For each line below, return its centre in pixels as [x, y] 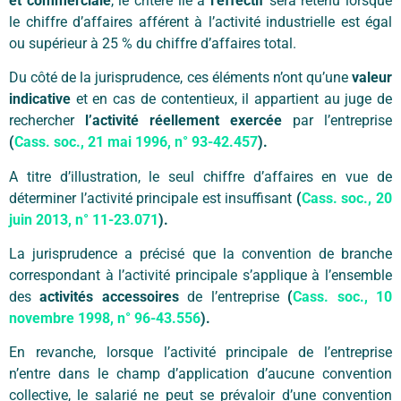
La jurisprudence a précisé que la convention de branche [200, 253]
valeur [372, 78]
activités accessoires [109, 296]
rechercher [47, 121]
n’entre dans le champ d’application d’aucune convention [200, 374]
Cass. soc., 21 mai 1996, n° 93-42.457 [136, 142]
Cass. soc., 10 [343, 296]
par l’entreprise [337, 121]
